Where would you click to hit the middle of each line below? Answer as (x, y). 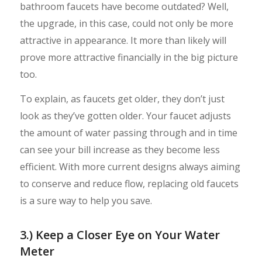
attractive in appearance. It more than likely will (123, 40)
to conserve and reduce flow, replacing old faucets (129, 184)
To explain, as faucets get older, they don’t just (122, 99)
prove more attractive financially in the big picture (129, 57)
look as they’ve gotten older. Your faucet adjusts (125, 116)
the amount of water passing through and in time (128, 133)
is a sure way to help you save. (86, 201)
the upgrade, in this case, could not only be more (126, 23)
